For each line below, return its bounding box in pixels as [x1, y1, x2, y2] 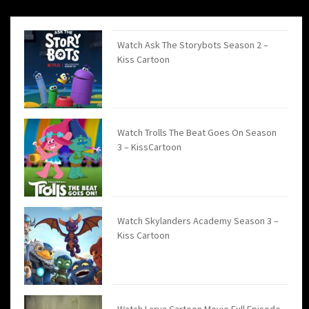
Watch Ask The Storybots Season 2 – [117, 38, 269, 51]
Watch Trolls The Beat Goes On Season [117, 126, 277, 139]
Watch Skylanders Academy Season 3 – [117, 214, 279, 227]
